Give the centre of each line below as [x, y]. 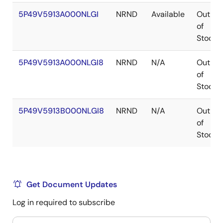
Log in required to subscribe [64, 202]
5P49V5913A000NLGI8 [61, 62]
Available [168, 14]
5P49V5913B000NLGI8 [61, 111]
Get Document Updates [72, 184]
